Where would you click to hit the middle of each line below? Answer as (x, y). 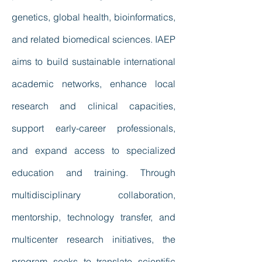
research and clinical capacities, (94, 106)
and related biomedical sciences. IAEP (94, 39)
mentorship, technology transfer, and (94, 217)
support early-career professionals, (94, 128)
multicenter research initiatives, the (94, 239)
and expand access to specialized (94, 150)
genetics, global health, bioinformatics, (94, 17)
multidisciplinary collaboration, (94, 195)
